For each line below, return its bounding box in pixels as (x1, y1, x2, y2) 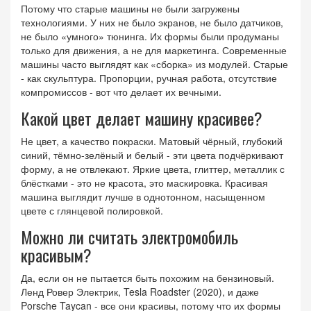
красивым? (21, 242, 92, 267)
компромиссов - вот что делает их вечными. (21, 84, 221, 99)
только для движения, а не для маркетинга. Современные (21, 42, 287, 57)
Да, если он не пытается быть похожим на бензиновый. (21, 270, 274, 285)
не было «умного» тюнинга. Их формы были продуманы (21, 28, 279, 43)
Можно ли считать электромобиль (21, 224, 238, 249)
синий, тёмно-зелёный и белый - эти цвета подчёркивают (21, 147, 283, 162)
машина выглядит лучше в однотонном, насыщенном (21, 189, 265, 203)
